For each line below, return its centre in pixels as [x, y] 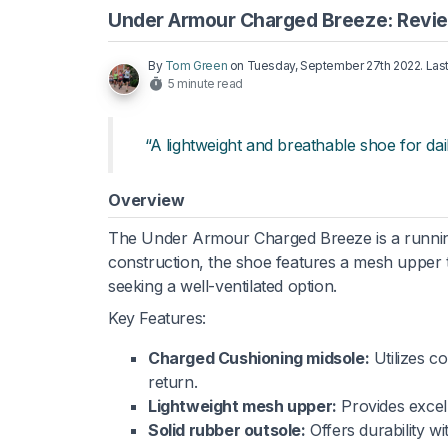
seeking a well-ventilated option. [222, 285]
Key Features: [157, 317]
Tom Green [196, 65]
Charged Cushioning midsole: [259, 357]
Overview [146, 199]
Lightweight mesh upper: [242, 405]
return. [173, 381]
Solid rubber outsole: [227, 429]
